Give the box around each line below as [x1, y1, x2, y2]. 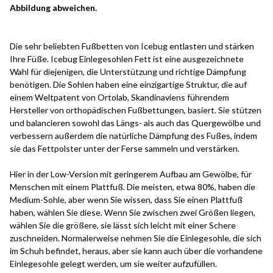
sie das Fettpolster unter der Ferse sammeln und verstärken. [10, 143, 239, 154]
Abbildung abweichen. [10, 2, 97, 13]
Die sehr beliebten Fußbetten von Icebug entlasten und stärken [10, 41, 254, 52]
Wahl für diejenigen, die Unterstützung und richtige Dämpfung [10, 66, 246, 77]
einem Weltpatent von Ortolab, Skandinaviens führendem [10, 92, 229, 103]
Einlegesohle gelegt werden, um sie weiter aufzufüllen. [10, 258, 217, 269]
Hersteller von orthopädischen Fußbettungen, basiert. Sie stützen [10, 105, 261, 116]
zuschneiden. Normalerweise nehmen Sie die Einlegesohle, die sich [10, 233, 261, 244]
